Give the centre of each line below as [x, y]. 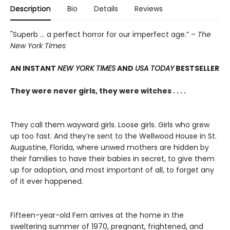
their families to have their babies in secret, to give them [112, 158]
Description [31, 8]
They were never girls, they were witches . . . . [98, 91]
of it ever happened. [47, 181]
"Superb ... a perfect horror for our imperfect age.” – [104, 34]
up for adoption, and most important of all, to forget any [112, 170]
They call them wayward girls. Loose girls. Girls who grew [110, 124]
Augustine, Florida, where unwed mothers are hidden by [110, 147]
